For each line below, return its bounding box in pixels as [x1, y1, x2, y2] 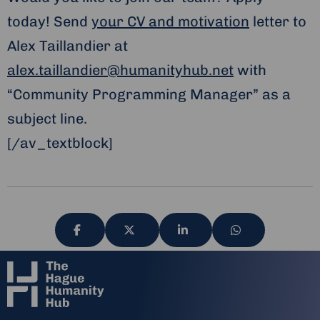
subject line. [7, 110, 87, 128]
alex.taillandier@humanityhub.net [7, 61, 234, 79]
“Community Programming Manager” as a [7, 86, 291, 104]
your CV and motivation [91, 13, 249, 31]
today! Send [7, 13, 91, 31]
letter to [249, 13, 306, 31]
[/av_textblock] [7, 134, 113, 152]
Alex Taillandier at [7, 37, 128, 55]
